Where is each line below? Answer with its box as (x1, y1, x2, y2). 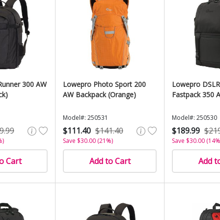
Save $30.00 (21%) (63, 137, 113, 145)
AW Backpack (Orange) (63, 90, 136, 99)
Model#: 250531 (63, 113, 108, 122)
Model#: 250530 (172, 113, 217, 122)
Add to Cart (89, 156, 131, 166)
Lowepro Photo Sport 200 (63, 80, 146, 89)
